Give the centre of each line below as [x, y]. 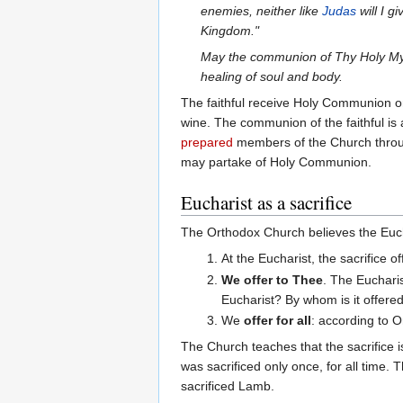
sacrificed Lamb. [228, 386]
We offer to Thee [272, 279]
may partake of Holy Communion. [276, 162]
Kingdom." [230, 31]
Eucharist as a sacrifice [266, 203]
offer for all [277, 321]
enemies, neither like [262, 11]
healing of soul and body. [272, 77]
